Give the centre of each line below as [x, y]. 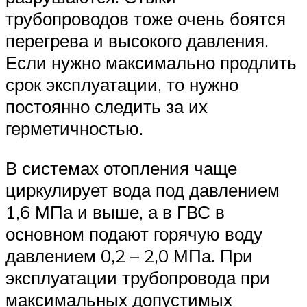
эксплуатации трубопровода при [138, 277]
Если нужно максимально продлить [151, 63]
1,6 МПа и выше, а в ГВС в [115, 211]
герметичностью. [74, 128]
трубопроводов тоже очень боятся [146, 19]
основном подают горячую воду [134, 233]
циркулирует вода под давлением [143, 189]
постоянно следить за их [107, 107]
